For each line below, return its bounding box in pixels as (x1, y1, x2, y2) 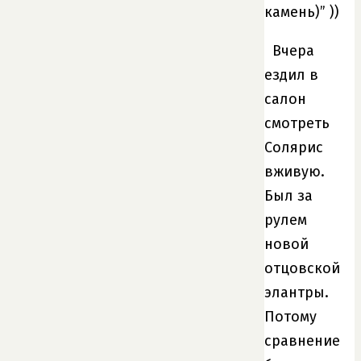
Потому (264, 307, 317, 326)
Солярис (264, 138, 323, 156)
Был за (264, 186, 313, 205)
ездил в (264, 65, 318, 84)
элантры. (264, 283, 329, 301)
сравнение (264, 331, 340, 350)
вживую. (264, 162, 325, 180)
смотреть (264, 114, 330, 132)
